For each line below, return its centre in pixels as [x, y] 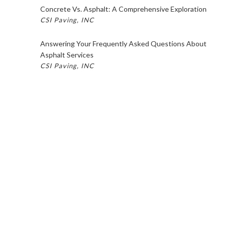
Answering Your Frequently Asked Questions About [123, 43]
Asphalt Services [67, 54]
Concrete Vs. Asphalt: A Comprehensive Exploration [123, 9]
